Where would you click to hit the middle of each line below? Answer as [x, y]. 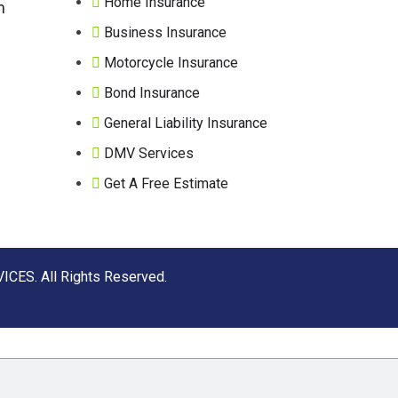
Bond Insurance [152, 92]
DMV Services [149, 153]
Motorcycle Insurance [171, 62]
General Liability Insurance [186, 123]
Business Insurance [165, 32]
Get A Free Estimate [166, 183]
